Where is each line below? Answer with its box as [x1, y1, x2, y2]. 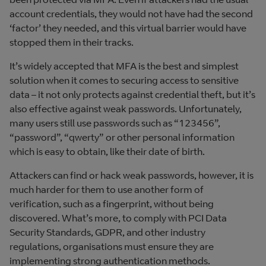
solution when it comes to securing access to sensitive [9, 74, 239, 87]
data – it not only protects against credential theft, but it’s [9, 88, 255, 101]
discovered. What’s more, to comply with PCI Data [9, 212, 227, 224]
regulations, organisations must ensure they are [9, 240, 214, 253]
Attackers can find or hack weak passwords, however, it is [9, 169, 254, 182]
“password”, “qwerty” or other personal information [9, 131, 235, 144]
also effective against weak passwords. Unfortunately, [9, 103, 242, 115]
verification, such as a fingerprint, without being [9, 198, 214, 210]
